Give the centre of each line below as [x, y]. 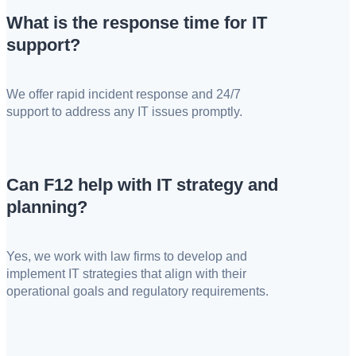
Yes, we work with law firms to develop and [127, 256]
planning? [47, 207]
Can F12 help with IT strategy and [142, 184]
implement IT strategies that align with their [126, 273]
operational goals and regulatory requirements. [137, 291]
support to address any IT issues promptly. [124, 112]
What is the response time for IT [137, 23]
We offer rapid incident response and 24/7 [124, 95]
